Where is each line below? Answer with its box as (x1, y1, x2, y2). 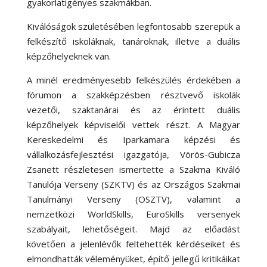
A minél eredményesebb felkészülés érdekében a (26, 73, 241, 86)
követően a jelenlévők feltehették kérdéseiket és (26, 237, 241, 250)
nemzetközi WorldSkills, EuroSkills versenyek (26, 207, 241, 220)
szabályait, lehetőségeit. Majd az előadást (26, 222, 241, 235)
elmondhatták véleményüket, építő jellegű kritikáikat (26, 252, 241, 265)
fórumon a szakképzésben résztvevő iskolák (26, 88, 241, 101)
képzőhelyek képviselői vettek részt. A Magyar (26, 118, 241, 131)
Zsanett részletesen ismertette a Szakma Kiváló (26, 163, 241, 175)
